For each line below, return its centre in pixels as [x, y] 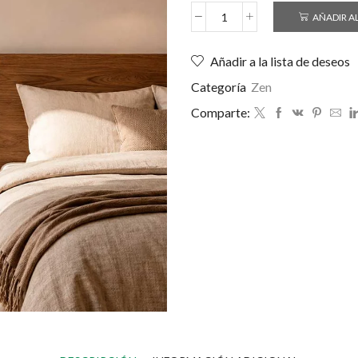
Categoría [220, 87]
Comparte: [221, 113]
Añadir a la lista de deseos [280, 62]
